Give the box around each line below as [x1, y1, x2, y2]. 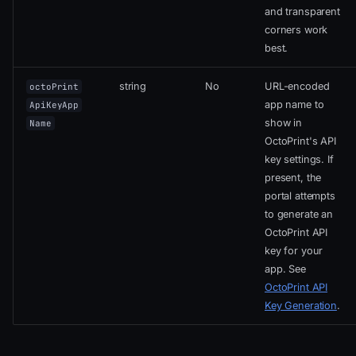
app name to [265, 99, 324, 111]
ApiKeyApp [29, 99, 79, 111]
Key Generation [265, 300, 337, 312]
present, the [265, 172, 322, 184]
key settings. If [265, 153, 334, 166]
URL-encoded [265, 80, 330, 93]
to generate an [265, 208, 333, 221]
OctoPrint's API [265, 135, 336, 148]
